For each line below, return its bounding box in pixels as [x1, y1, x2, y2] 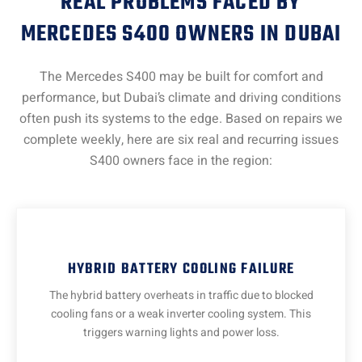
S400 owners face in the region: [90, 150, 272, 170]
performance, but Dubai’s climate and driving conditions [21, 87, 341, 107]
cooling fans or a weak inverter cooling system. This [51, 305, 311, 323]
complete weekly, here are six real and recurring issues [23, 129, 339, 149]
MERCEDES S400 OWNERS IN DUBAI [20, 16, 342, 52]
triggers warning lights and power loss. [82, 324, 280, 342]
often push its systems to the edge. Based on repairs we [19, 108, 343, 128]
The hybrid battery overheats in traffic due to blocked [48, 287, 314, 305]
